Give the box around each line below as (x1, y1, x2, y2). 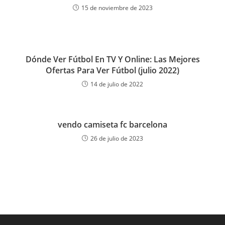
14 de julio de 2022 (90, 80, 143, 88)
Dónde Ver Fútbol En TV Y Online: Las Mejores (25, 54, 200, 65)
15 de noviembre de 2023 (81, 4, 153, 12)
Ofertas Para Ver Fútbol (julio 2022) (46, 65, 179, 76)
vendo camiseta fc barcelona (58, 119, 167, 130)
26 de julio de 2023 (90, 134, 143, 143)
